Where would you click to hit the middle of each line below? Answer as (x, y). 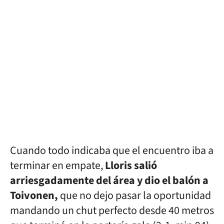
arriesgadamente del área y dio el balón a (109, 180)
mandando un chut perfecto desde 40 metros (112, 210)
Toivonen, (35, 195)
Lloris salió (130, 165)
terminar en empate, (56, 165)
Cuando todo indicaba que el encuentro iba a (112, 150)
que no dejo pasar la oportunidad (135, 195)
